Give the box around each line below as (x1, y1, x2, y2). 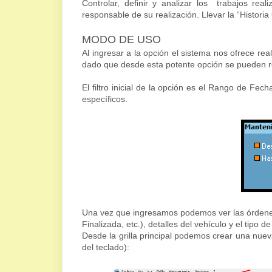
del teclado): (82, 242, 129, 252)
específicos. (82, 94, 127, 104)
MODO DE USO (82, 33, 161, 46)
